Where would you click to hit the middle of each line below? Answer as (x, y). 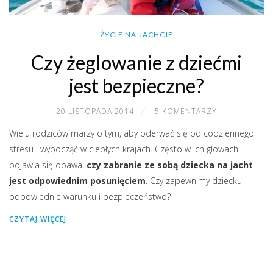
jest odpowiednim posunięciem (77, 181)
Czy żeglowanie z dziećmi (136, 63)
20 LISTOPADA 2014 (95, 112)
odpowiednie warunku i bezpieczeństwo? (90, 197)
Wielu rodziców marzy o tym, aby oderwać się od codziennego (132, 133)
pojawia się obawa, (48, 165)
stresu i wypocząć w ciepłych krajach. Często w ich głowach (124, 149)
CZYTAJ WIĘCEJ (38, 219)
